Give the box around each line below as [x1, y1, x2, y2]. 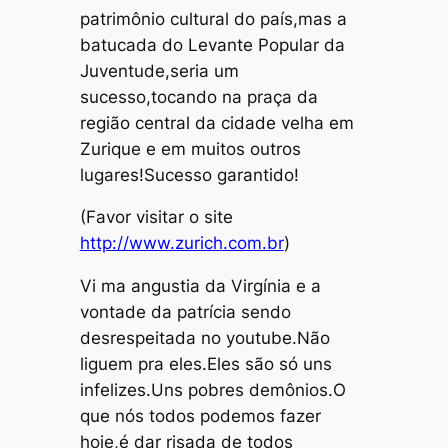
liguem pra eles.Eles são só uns [79, 354, 332, 375]
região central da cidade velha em [79, 112, 354, 133]
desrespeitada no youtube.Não [79, 328, 330, 349]
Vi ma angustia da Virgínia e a [79, 276, 321, 297]
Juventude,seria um [79, 60, 239, 81]
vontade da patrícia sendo [79, 302, 291, 323]
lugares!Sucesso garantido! [79, 164, 299, 185]
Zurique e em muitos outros [79, 138, 301, 159]
